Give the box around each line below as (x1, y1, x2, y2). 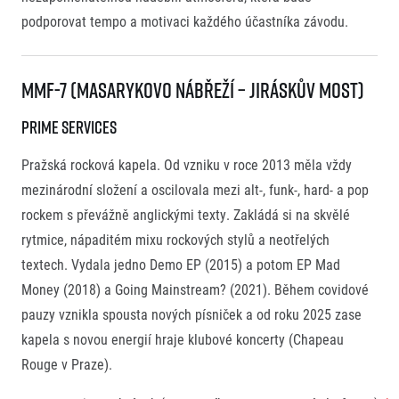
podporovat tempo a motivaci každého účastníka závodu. (21, 12, 348, 31)
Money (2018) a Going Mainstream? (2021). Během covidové (21, 280, 369, 299)
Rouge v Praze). (21, 354, 112, 374)
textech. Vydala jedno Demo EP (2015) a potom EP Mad (21, 255, 340, 274)
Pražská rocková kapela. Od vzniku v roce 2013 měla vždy (21, 155, 352, 175)
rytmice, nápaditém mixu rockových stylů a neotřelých (21, 230, 330, 249)
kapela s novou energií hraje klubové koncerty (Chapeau (21, 330, 344, 349)
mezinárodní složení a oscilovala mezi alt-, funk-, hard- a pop (21, 180, 369, 199)
